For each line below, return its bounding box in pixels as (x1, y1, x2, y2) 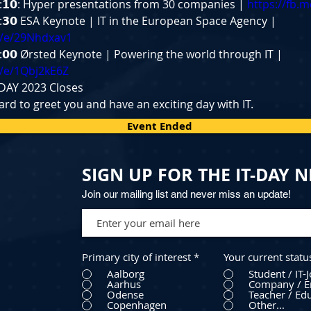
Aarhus (107, 277, 141, 291)
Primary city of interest (82, 250, 191, 264)
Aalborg (107, 267, 144, 280)
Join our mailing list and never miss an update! (82, 188, 291, 200)
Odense (107, 287, 144, 301)
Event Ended (127, 119, 192, 133)
